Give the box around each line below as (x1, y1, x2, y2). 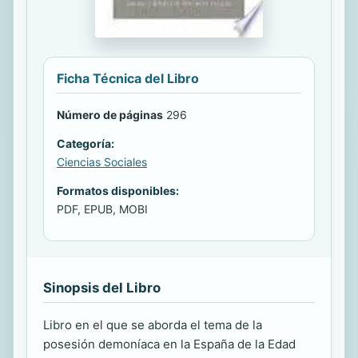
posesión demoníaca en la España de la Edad (43, 336, 296, 352)
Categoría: (57, 137, 114, 150)
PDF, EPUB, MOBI (57, 202, 148, 216)
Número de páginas (57, 108, 163, 121)
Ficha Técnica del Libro (57, 70, 199, 86)
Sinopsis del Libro (43, 280, 161, 296)
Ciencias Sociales (57, 155, 147, 169)
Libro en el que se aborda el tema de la (43, 317, 262, 332)
